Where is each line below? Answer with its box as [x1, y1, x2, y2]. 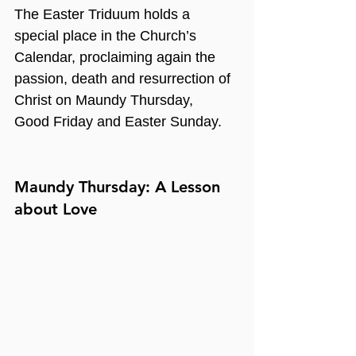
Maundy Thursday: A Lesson [14, 177, 225, 196]
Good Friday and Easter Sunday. [14, 114, 222, 130]
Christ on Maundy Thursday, [14, 92, 197, 108]
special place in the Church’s [14, 28, 200, 44]
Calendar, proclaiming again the [14, 49, 219, 65]
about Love [14, 199, 97, 219]
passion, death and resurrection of [14, 71, 234, 87]
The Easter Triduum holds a [14, 6, 194, 22]
